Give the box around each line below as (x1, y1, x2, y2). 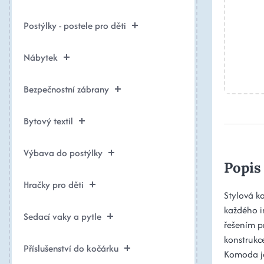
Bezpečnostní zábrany (24, 82, 109, 96)
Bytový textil (24, 114, 73, 128)
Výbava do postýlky (24, 146, 103, 160)
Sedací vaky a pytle (24, 209, 101, 223)
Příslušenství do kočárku (24, 241, 118, 255)
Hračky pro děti (24, 177, 84, 192)
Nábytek (24, 50, 58, 64)
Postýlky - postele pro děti (24, 18, 126, 32)
